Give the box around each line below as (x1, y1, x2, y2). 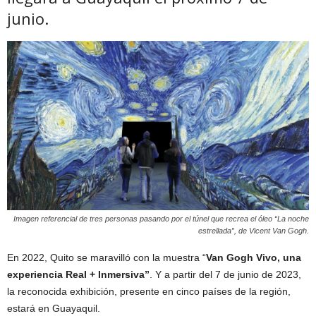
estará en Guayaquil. (7, 302, 100, 314)
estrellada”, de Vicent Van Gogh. (198, 226, 309, 235)
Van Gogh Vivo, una (206, 251, 301, 263)
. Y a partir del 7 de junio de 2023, (150, 268, 301, 280)
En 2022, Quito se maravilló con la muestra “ (7, 251, 206, 263)
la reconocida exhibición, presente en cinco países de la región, (7, 285, 291, 297)
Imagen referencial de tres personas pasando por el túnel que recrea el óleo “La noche (13, 214, 309, 223)
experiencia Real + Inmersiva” (7, 268, 150, 280)
